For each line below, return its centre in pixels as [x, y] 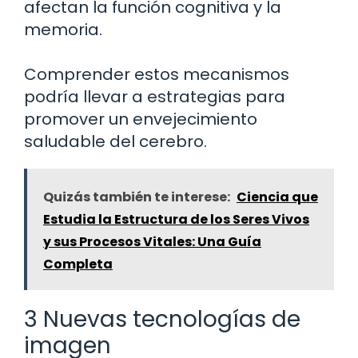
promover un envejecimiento [141, 119]
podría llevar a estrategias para [155, 97]
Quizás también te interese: [137, 197]
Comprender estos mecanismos [157, 75]
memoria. [63, 30]
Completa [78, 265]
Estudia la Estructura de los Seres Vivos [176, 220]
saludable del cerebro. [115, 142]
